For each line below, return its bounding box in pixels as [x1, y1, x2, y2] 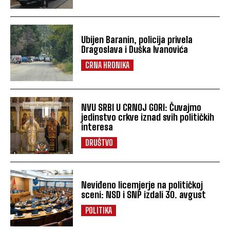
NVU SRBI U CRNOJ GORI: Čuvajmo [81, 101, 202, 113]
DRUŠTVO [85, 137, 113, 147]
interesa [81, 121, 113, 132]
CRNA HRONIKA [85, 60, 130, 70]
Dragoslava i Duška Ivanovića [81, 44, 188, 55]
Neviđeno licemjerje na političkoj [81, 179, 203, 190]
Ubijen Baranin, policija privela [81, 34, 193, 46]
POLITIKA [85, 205, 112, 215]
